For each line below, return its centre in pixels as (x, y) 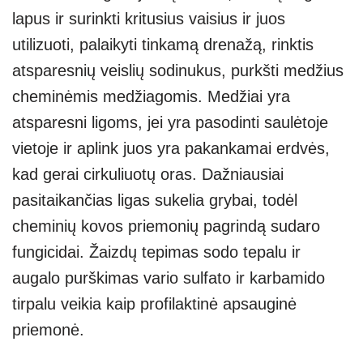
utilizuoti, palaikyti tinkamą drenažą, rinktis (163, 44)
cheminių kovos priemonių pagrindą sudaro (166, 226)
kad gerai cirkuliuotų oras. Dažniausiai (148, 174)
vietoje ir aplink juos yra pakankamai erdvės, (171, 148)
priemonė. (48, 329)
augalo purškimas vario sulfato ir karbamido (169, 278)
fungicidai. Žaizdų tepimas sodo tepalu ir (156, 252)
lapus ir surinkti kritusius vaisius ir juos (149, 18)
